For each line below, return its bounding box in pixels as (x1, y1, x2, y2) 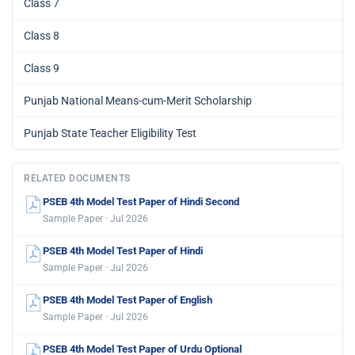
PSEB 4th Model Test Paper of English (43, 294, 212, 307)
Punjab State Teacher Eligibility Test (24, 127, 197, 140)
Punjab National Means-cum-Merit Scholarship (24, 94, 252, 108)
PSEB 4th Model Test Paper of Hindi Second (43, 196, 239, 208)
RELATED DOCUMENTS (24, 173, 131, 185)
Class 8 (24, 29, 59, 43)
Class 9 (24, 62, 59, 75)
